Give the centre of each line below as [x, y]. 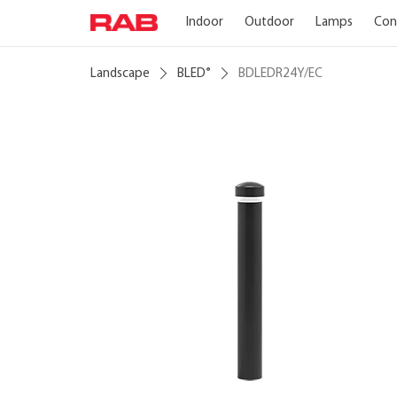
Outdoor [269, 23]
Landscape [120, 74]
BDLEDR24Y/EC [280, 74]
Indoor [204, 23]
